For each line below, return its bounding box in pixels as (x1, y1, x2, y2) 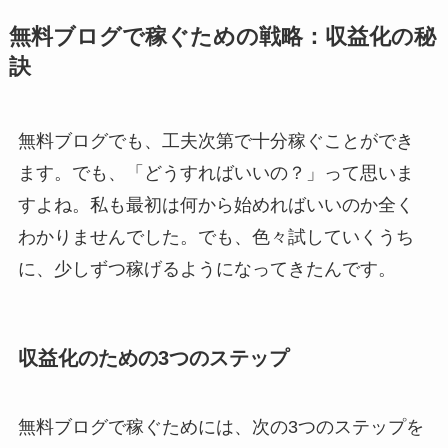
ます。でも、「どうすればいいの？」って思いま (17, 163, 414, 184)
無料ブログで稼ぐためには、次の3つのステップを (17, 417, 424, 438)
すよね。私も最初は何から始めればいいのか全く (17, 195, 414, 216)
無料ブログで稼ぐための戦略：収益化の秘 (8, 25, 436, 50)
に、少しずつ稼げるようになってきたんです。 (17, 259, 396, 280)
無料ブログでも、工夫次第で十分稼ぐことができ (17, 131, 414, 152)
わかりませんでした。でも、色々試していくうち (17, 227, 414, 248)
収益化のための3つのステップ (17, 346, 289, 369)
